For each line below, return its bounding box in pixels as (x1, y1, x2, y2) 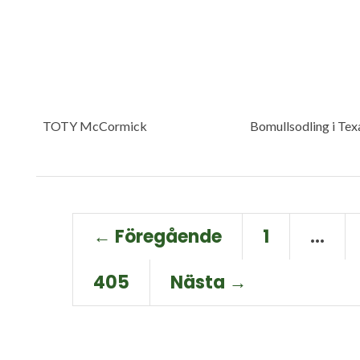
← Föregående (93, 224, 222, 250)
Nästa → (170, 270, 247, 296)
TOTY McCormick (42, 117, 147, 133)
